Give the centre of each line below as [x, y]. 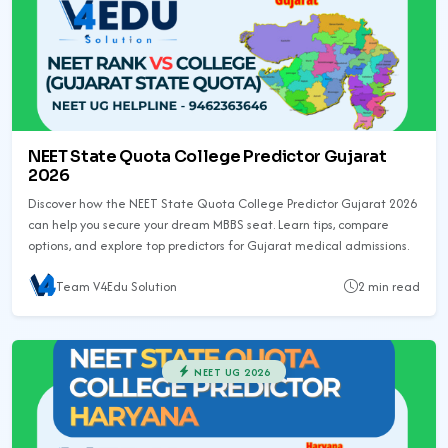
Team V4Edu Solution [116, 286]
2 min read [389, 286]
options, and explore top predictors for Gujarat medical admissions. [218, 246]
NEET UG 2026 [230, 371]
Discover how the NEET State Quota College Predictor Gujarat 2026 [222, 204]
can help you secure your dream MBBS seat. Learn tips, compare [208, 225]
